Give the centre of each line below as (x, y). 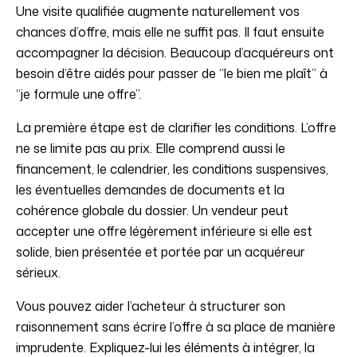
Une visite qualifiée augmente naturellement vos (158, 12)
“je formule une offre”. (78, 94)
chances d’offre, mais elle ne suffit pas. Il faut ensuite (170, 32)
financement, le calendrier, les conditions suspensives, (172, 169)
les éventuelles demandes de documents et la (150, 190)
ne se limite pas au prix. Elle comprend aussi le (151, 149)
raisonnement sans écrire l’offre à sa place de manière (176, 327)
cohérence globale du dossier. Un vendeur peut (152, 211)
